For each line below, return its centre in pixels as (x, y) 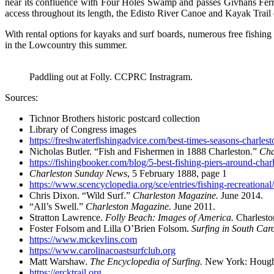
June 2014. (242, 195)
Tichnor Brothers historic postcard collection (115, 118)
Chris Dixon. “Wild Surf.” (81, 195)
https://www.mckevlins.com (83, 239)
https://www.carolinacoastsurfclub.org (102, 250)
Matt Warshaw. (60, 261)
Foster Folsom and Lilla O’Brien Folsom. (110, 228)
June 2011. (194, 206)
